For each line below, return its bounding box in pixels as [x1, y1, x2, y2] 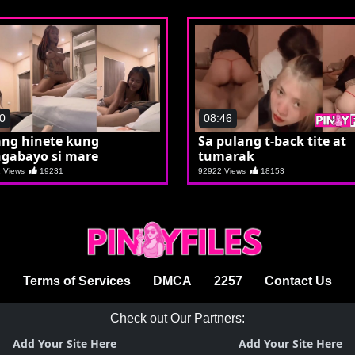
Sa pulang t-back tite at [198, 132, 346, 150]
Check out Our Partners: [110, 311, 245, 326]
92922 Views [198, 166, 250, 175]
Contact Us [265, 274, 332, 288]
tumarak [198, 147, 254, 165]
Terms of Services [23, 274, 131, 288]
